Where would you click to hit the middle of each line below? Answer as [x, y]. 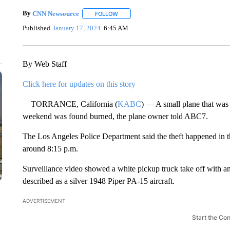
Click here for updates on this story [79, 84]
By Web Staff [44, 64]
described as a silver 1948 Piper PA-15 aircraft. [98, 181]
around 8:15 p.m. [50, 149]
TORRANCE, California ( [70, 104]
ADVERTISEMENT [44, 201]
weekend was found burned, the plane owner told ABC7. [115, 116]
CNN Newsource [55, 13]
